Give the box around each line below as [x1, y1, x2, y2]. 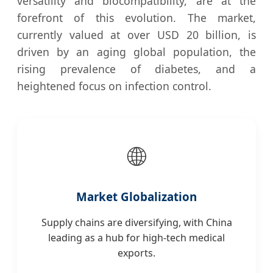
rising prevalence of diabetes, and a [17, 62, 256, 77]
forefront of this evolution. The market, [17, 10, 256, 26]
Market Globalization [76, 189, 197, 205]
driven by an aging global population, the [17, 44, 256, 60]
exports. [118, 246, 155, 260]
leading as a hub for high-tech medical [48, 231, 225, 245]
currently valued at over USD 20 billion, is [17, 27, 256, 43]
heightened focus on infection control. [17, 79, 211, 94]
